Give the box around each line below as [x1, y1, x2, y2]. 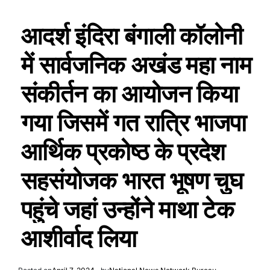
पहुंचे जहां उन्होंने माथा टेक [21, 194, 234, 224]
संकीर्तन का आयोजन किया [21, 78, 239, 108]
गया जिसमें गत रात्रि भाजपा [21, 107, 246, 137]
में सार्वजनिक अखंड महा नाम [21, 49, 252, 80]
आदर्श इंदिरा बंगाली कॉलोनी [21, 20, 243, 51]
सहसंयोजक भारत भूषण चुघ [21, 165, 243, 195]
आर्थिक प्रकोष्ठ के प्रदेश [21, 136, 225, 166]
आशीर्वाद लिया [21, 223, 137, 253]
